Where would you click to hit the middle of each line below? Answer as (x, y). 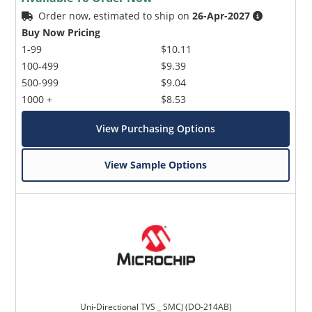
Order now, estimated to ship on (116, 15)
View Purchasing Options (156, 128)
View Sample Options (156, 164)
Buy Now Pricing (61, 32)
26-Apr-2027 (221, 15)
